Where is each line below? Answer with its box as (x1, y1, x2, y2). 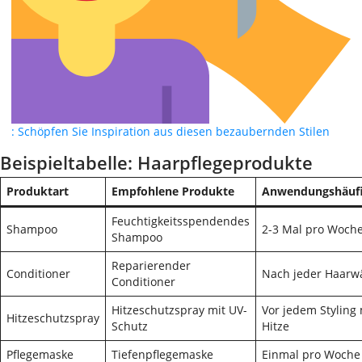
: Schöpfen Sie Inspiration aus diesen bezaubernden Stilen (11, 124, 330, 139)
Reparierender (112, 258, 191, 273)
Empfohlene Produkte (112, 183, 234, 199)
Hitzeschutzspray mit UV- (112, 302, 247, 318)
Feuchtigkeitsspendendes (112, 213, 250, 229)
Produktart (6, 183, 69, 199)
